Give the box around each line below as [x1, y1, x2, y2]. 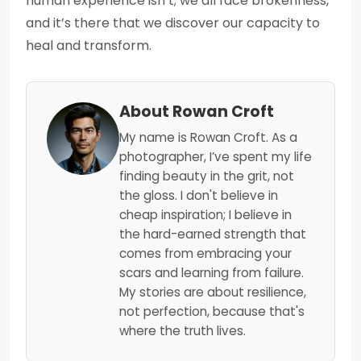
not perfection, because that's [119, 303, 305, 320]
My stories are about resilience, [119, 284, 306, 301]
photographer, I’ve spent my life [119, 148, 312, 165]
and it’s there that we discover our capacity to [26, 14, 320, 32]
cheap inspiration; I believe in [119, 206, 292, 223]
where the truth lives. [119, 322, 246, 339]
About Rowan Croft [119, 101, 274, 122]
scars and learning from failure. [119, 264, 304, 281]
